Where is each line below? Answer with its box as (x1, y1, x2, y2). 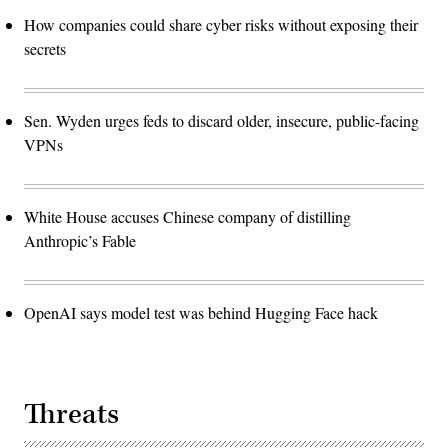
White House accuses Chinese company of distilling (24, 206, 351, 228)
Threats (24, 396, 119, 434)
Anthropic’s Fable (24, 230, 136, 252)
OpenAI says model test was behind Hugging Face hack (24, 302, 378, 324)
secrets (24, 38, 66, 60)
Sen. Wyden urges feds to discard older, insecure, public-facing (24, 110, 419, 132)
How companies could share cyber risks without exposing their (24, 14, 418, 36)
